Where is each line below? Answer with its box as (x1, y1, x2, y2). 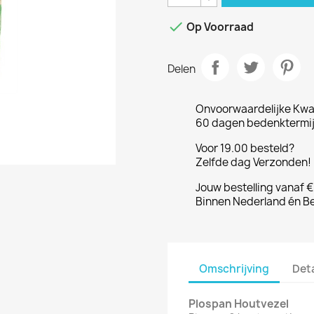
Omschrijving (199, 261, 269, 276)
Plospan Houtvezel (189, 296, 291, 311)
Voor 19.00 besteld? (196, 141, 294, 156)
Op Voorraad (184, 20, 254, 35)
